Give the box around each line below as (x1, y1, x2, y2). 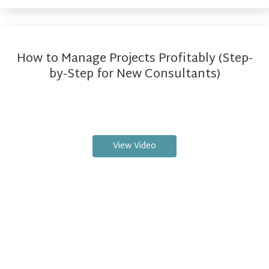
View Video (113, 139, 156, 154)
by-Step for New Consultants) (49, 64, 220, 86)
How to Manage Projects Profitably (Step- (16, 48, 253, 70)
